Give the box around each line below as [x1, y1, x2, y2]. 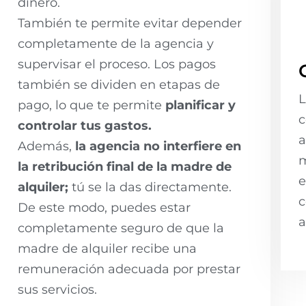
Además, [18, 138, 75, 154]
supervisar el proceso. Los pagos [18, 56, 216, 72]
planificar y [165, 97, 236, 113]
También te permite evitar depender [18, 15, 242, 31]
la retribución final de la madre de [18, 158, 232, 174]
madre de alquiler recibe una [18, 240, 197, 256]
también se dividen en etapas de [18, 76, 220, 92]
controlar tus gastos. [18, 117, 152, 133]
